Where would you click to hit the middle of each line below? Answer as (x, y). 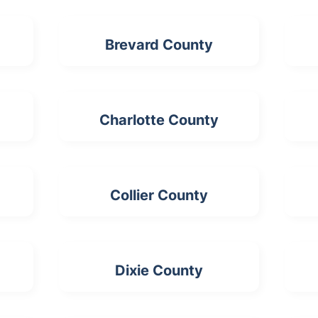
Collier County (159, 195)
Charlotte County (159, 120)
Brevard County (159, 45)
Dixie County (159, 270)
